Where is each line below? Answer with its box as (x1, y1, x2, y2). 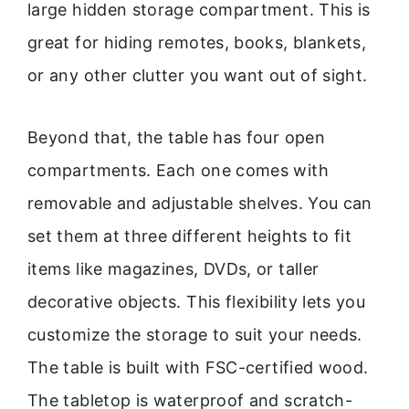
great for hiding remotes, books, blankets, (27, 32, 367, 52)
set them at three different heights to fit (27, 226, 352, 246)
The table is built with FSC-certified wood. (27, 358, 369, 378)
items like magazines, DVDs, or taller (27, 259, 320, 279)
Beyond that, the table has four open (27, 128, 325, 148)
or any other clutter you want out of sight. (27, 65, 368, 85)
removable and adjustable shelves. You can (27, 194, 372, 214)
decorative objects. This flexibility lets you (27, 292, 366, 312)
